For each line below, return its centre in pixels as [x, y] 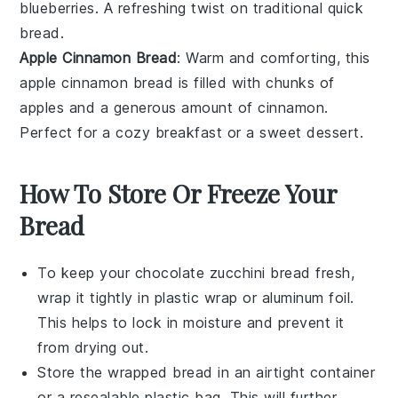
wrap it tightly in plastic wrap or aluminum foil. [196, 297]
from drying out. [93, 347]
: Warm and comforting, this [274, 57]
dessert [333, 132]
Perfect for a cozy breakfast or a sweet [163, 132]
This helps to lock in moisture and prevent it [191, 322]
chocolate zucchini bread [223, 272]
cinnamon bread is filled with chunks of [195, 82]
